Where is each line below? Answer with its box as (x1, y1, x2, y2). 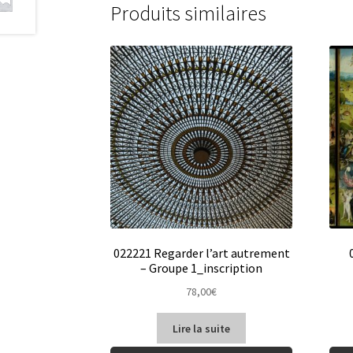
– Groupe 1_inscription (140, 260, 263, 277)
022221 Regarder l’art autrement (113, 245, 290, 262)
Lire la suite (173, 321, 231, 336)
